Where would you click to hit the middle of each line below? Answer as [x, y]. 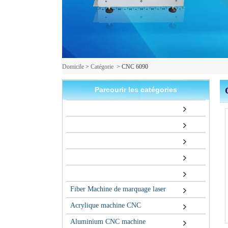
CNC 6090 [135, 67]
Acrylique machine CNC [106, 206]
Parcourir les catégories [136, 90]
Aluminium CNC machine [108, 222]
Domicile [73, 67]
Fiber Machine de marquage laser [118, 189]
